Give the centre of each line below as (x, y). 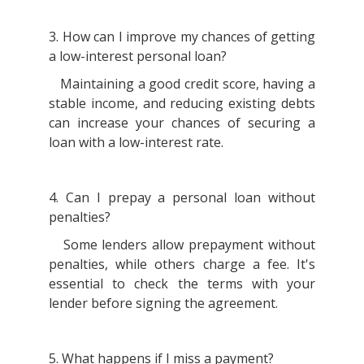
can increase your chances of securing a (182, 122)
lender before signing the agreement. (165, 303)
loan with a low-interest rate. (138, 142)
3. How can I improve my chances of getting (182, 36)
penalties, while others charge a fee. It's (182, 264)
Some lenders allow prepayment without (182, 244)
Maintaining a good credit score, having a (182, 83)
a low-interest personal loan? (139, 56)
